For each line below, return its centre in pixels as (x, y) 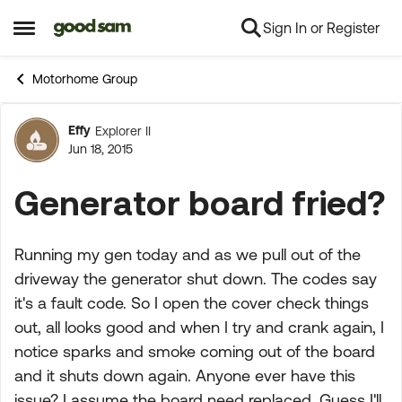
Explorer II (123, 131)
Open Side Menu (73, 35)
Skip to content (115, 29)
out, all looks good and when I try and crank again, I (199, 327)
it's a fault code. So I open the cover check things (192, 303)
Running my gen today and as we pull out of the (188, 254)
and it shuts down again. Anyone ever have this (185, 376)
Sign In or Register (321, 28)
